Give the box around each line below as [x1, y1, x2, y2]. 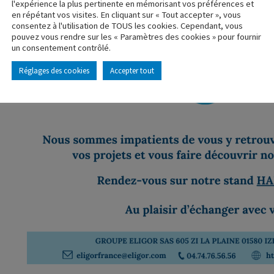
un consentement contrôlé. [12, 42, 111, 53]
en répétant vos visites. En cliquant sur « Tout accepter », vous [12, 9, 241, 20]
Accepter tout [110, 65, 154, 76]
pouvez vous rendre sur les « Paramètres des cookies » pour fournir [12, 31, 261, 42]
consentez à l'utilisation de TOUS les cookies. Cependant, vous [12, 20, 243, 31]
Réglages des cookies [19, 65, 89, 76]
